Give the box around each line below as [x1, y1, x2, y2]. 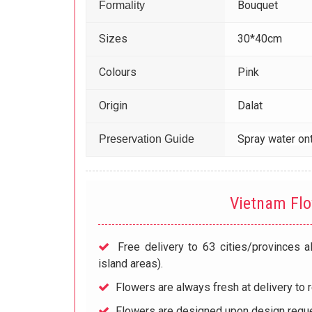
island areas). [98, 257, 164, 271]
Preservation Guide [99, 133, 198, 146]
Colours [99, 65, 137, 79]
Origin [99, 99, 128, 113]
